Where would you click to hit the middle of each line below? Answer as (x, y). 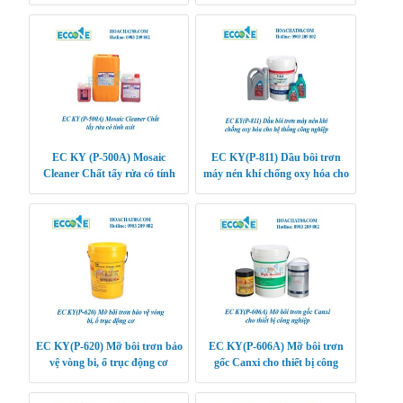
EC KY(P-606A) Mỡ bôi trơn (276, 346)
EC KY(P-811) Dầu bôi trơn (276, 157)
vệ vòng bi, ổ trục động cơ (109, 362)
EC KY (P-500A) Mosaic (109, 157)
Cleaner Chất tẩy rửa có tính (109, 173)
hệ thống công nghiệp (276, 189)
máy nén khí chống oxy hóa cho (276, 173)
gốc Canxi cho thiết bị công (276, 362)
